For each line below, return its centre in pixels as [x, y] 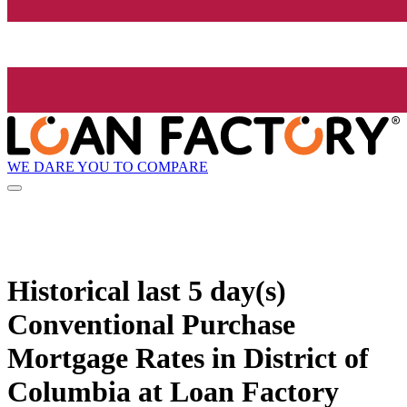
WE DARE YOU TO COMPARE [108, 166]
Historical [72, 290]
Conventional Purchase [151, 324]
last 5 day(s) [212, 290]
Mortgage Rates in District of [188, 357]
